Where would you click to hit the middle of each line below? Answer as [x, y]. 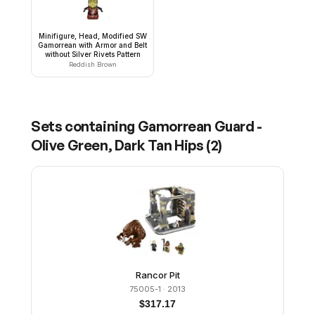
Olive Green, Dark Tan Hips [117, 145]
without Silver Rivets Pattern [92, 54]
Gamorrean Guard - [200, 126]
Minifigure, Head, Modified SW [92, 36]
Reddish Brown [92, 64]
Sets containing [84, 126]
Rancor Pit [157, 275]
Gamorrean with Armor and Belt [92, 45]
